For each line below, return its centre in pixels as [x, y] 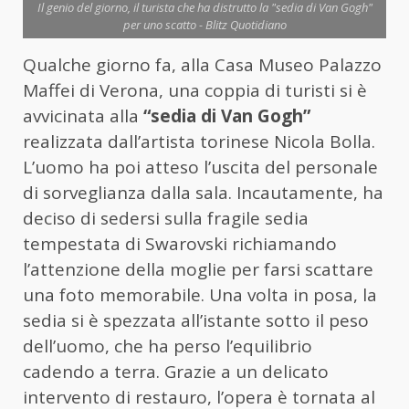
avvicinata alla [83, 116]
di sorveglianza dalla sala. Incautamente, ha [203, 193]
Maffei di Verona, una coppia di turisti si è [195, 91]
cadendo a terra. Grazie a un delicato [176, 372]
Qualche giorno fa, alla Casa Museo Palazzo [202, 65]
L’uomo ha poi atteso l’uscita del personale [200, 168]
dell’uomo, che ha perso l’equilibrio [168, 346]
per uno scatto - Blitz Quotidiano [204, 25]
